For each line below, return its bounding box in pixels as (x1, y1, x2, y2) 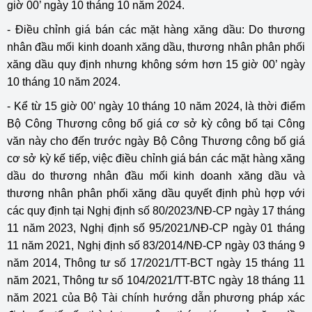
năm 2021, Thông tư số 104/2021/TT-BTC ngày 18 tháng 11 (7, 274, 305, 287)
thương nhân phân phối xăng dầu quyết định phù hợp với (7, 187, 305, 200)
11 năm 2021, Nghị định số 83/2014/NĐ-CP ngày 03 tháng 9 (7, 240, 305, 252)
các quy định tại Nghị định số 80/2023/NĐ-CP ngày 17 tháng (7, 205, 305, 217)
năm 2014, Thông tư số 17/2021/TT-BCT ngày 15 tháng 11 (7, 257, 305, 270)
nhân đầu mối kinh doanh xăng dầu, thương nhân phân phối (7, 41, 305, 54)
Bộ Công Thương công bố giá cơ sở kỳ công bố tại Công (7, 118, 305, 130)
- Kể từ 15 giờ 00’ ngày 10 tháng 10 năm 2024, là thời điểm (7, 100, 305, 113)
